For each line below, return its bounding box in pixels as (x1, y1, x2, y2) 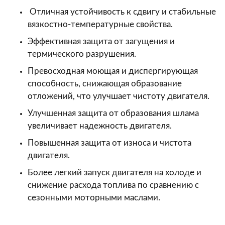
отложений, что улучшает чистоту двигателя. (28, 92, 211, 100)
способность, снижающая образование (28, 79, 182, 88)
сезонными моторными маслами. (28, 193, 162, 202)
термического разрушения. (28, 50, 138, 58)
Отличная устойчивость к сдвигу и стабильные (28, 8, 216, 16)
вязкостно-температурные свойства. (28, 20, 175, 29)
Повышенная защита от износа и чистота (28, 139, 191, 147)
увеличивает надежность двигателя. (28, 122, 174, 130)
